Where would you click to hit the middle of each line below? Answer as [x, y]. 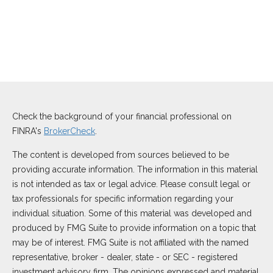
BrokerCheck [69, 131]
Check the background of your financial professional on [122, 116]
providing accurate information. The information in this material [135, 169]
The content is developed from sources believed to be [121, 155]
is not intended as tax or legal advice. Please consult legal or [131, 184]
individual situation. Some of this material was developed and [132, 213]
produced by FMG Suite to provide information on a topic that [134, 228]
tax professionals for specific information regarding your [123, 199]
